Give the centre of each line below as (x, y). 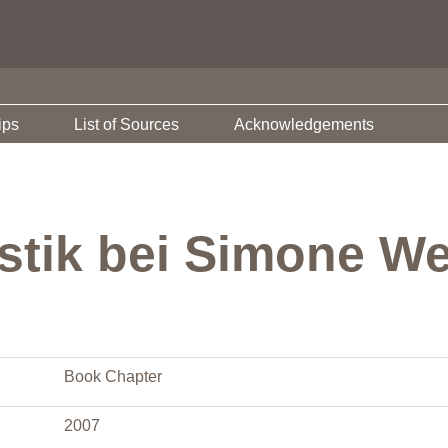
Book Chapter (113, 376)
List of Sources (126, 124)
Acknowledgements (304, 124)
